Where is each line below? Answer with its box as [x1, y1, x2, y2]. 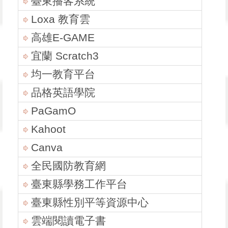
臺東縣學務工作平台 [31, 178, 127, 191]
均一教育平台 [31, 68, 95, 81]
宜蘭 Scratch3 [31, 50, 99, 63]
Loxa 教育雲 [31, 13, 90, 26]
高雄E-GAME [31, 32, 95, 44]
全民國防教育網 [31, 160, 106, 173]
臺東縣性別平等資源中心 [31, 196, 149, 209]
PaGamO [31, 105, 76, 118]
